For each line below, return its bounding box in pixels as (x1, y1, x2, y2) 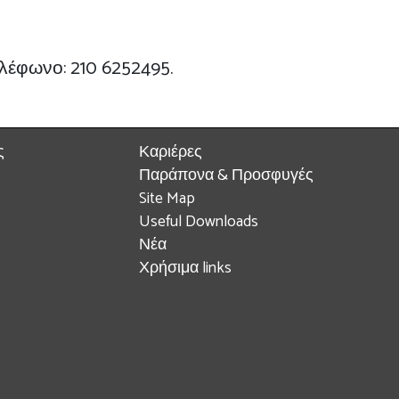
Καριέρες (139, 140, 202, 166)
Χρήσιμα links (139, 256, 232, 281)
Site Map (139, 186, 195, 212)
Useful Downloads (139, 209, 258, 235)
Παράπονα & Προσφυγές (139, 163, 313, 189)
